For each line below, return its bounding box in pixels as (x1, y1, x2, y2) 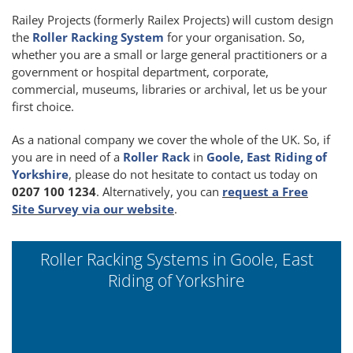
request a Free (222, 183, 308, 199)
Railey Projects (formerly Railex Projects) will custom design (12, 11, 333, 28)
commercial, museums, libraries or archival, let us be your (12, 80, 327, 97)
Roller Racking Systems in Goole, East (39, 247, 314, 270)
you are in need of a (12, 148, 123, 165)
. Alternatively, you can (96, 183, 222, 199)
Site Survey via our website (12, 200, 174, 217)
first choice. (12, 98, 74, 114)
